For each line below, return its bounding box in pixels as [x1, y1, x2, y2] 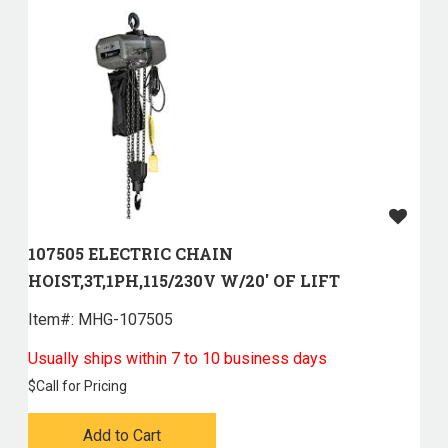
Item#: [27, 310, 74, 330]
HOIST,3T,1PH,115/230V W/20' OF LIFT [27, 270, 340, 292]
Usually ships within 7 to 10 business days [27, 349, 327, 369]
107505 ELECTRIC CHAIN [27, 243, 233, 265]
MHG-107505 [73, 310, 173, 330]
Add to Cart [82, 426, 161, 446]
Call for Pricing [35, 378, 127, 395]
